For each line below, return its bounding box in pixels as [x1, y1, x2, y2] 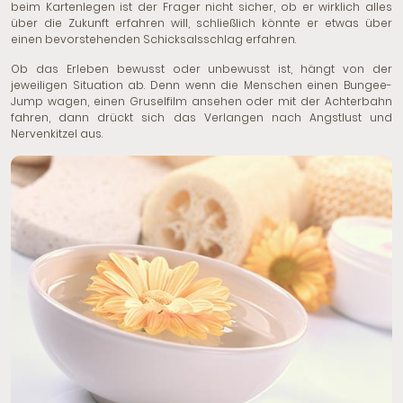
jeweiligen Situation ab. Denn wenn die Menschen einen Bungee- [11, 77, 392, 94]
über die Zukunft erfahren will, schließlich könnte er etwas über [11, 15, 392, 31]
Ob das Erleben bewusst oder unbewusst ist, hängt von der [11, 61, 392, 77]
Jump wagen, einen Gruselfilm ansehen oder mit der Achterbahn [11, 94, 392, 110]
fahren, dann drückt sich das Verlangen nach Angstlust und [11, 110, 392, 126]
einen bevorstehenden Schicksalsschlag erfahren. [11, 31, 296, 48]
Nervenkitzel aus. [11, 126, 103, 142]
